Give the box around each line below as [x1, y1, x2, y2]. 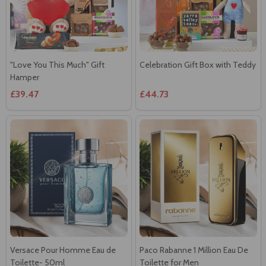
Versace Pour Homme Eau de [10, 244, 116, 255]
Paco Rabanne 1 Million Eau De [140, 244, 248, 255]
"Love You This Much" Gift [10, 59, 104, 70]
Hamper [10, 71, 39, 83]
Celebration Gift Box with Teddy [140, 59, 256, 70]
